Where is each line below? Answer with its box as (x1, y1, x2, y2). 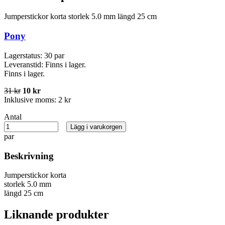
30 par (44, 51, 64, 60)
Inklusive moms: (4, 95, 58, 104)
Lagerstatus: (4, 51, 44, 60)
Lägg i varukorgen (70, 123, 122, 131)
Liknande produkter (4, 208, 109, 221)
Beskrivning (4, 150, 54, 161)
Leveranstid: (4, 60, 45, 69)
